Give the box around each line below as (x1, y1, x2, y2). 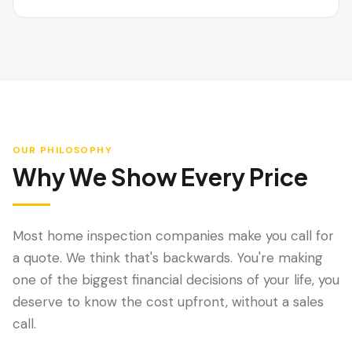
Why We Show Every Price (13, 162, 308, 192)
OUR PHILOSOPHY (13, 144, 113, 156)
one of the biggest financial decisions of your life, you (13, 271, 339, 288)
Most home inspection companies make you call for (13, 227, 334, 244)
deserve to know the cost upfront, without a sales (13, 293, 324, 310)
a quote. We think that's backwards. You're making (13, 249, 323, 266)
